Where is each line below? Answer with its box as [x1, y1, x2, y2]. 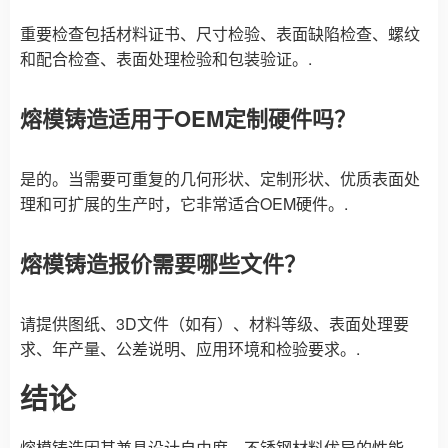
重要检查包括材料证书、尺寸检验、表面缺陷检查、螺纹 [20, 22, 420, 46]
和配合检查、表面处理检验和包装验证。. [20, 47, 312, 71]
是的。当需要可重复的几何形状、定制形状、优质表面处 [20, 167, 420, 191]
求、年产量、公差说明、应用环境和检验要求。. [20, 337, 360, 361]
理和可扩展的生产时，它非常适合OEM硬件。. [20, 192, 348, 216]
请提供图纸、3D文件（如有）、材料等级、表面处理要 [20, 312, 409, 336]
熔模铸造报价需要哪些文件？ [20, 247, 306, 280]
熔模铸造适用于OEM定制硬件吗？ [20, 102, 356, 135]
